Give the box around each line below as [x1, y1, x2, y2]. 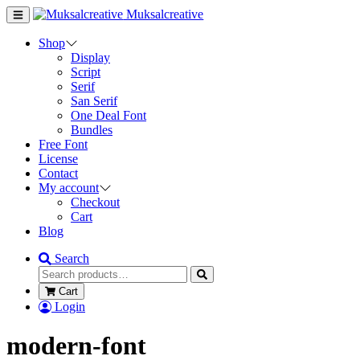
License [39, 152, 78, 166]
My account [39, 181, 99, 194]
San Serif [71, 94, 117, 108]
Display [71, 51, 110, 64]
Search [55, 252, 89, 265]
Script [71, 65, 100, 79]
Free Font [39, 137, 88, 151]
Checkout [71, 195, 120, 209]
